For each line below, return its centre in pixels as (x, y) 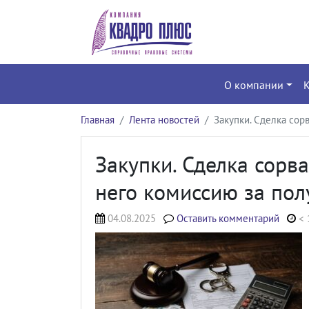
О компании (253, 84)
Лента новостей (164, 119)
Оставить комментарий (228, 218)
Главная (98, 119)
